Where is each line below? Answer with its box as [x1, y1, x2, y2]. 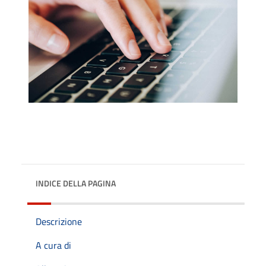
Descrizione [36, 214, 82, 229]
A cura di [36, 237, 71, 252]
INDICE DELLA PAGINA [36, 176, 116, 189]
